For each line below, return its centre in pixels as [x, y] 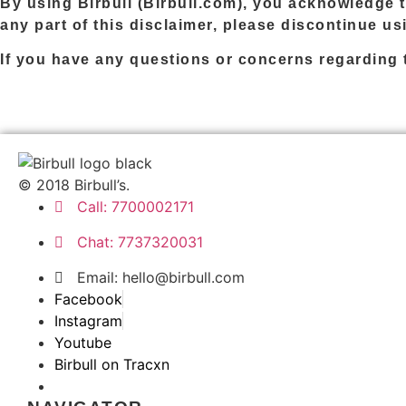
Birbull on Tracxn [112, 365]
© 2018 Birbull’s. [74, 185]
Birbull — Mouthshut [146, 387]
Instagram [88, 321]
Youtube [83, 343]
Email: [100, 278]
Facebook [88, 300]
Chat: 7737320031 [140, 242]
